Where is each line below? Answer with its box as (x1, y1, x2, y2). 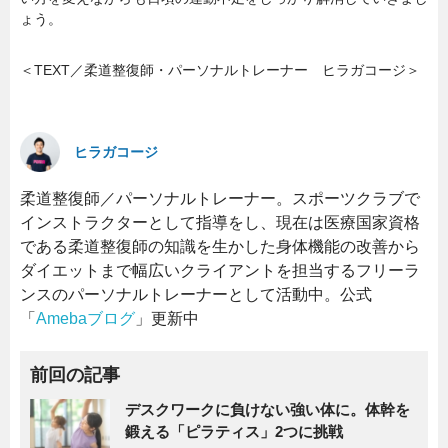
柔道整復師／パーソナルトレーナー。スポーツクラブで (20, 189, 420, 207)
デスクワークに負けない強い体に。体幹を (125, 400, 410, 418)
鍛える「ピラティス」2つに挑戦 (125, 422, 343, 440)
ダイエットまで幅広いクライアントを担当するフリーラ (20, 261, 420, 279)
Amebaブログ (36, 309, 135, 327)
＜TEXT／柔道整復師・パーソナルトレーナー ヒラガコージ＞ (20, 61, 420, 78)
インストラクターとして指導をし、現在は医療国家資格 (20, 213, 420, 231)
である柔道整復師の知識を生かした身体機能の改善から (20, 237, 420, 255)
